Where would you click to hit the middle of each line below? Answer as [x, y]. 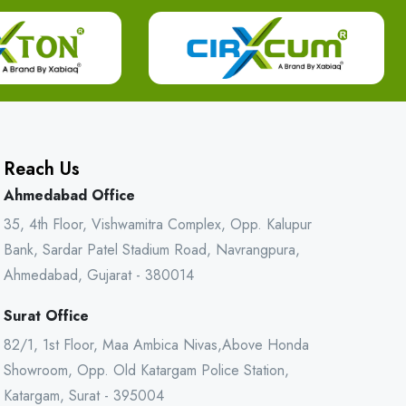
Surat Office [46, 316]
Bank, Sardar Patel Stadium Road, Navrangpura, [152, 250]
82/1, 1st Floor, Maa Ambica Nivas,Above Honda [156, 345]
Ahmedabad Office [69, 195]
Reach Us [42, 169]
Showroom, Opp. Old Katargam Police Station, [146, 370]
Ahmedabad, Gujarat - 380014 [99, 275]
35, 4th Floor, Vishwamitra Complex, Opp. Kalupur [158, 224]
